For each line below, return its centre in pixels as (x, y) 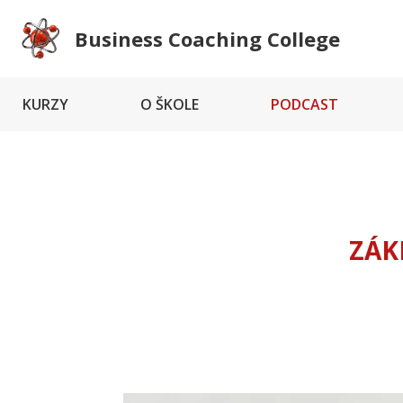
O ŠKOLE (170, 104)
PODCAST (304, 104)
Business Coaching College (207, 39)
